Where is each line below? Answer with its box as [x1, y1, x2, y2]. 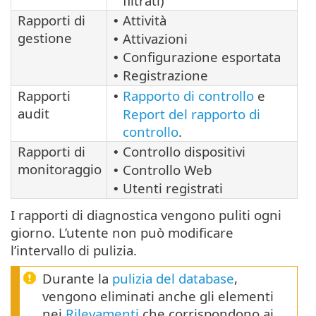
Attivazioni [123, 30, 188, 48]
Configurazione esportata [123, 48, 281, 66]
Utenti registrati [123, 179, 223, 197]
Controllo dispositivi [123, 142, 245, 161]
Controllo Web [123, 161, 212, 179]
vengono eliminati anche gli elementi [42, 287, 274, 305]
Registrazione [123, 66, 208, 85]
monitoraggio [18, 160, 102, 178]
